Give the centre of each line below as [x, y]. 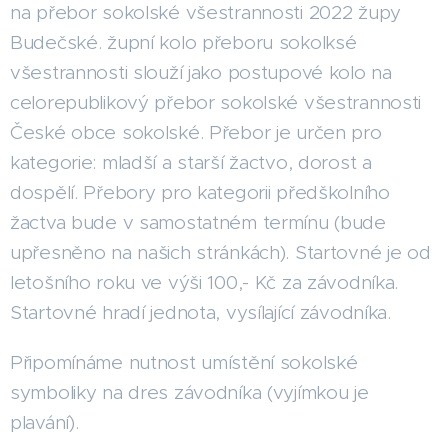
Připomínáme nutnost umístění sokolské [184, 362]
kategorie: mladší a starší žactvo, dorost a [191, 162]
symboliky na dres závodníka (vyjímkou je [189, 392]
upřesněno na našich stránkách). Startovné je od [220, 252]
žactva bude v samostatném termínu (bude [198, 222]
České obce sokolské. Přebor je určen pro [196, 132]
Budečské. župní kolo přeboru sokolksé [183, 42]
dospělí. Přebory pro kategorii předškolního [200, 192]
